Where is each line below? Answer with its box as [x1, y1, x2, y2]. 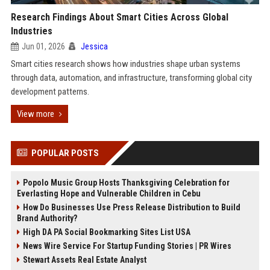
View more [16, 108, 54, 119]
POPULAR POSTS [31, 148, 99, 159]
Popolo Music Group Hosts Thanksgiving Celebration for [22, 178, 230, 187]
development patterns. [10, 86, 89, 97]
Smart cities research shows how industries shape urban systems [10, 58, 240, 69]
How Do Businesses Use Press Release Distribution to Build [22, 202, 240, 212]
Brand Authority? [16, 213, 77, 223]
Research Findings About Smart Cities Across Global [10, 11, 228, 23]
